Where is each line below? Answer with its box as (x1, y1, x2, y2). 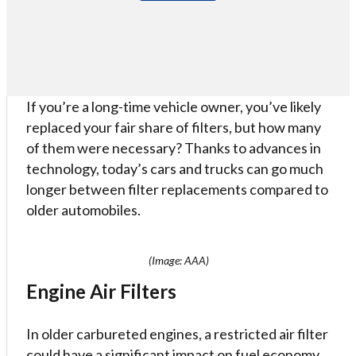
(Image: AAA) (148, 253, 209, 267)
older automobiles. (26, 201, 141, 219)
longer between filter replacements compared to (26, 180, 328, 198)
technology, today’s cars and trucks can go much (26, 160, 323, 177)
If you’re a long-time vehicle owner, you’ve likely (26, 98, 321, 115)
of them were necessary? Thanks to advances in (26, 139, 321, 157)
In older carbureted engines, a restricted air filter (26, 325, 328, 342)
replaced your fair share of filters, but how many (26, 118, 321, 136)
